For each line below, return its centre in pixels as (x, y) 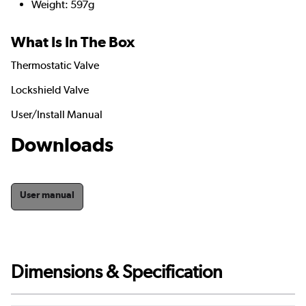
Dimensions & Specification (117, 271)
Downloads (62, 145)
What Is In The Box (73, 42)
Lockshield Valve (50, 90)
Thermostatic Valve (55, 66)
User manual (47, 195)
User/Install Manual (57, 115)
